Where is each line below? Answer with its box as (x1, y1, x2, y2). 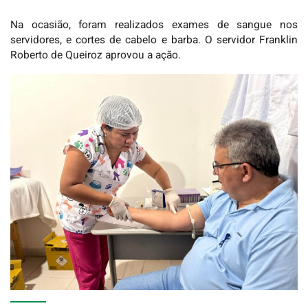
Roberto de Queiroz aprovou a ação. (10, 47, 181, 64)
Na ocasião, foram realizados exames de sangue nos (10, 17, 298, 34)
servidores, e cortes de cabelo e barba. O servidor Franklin (10, 32, 298, 49)
